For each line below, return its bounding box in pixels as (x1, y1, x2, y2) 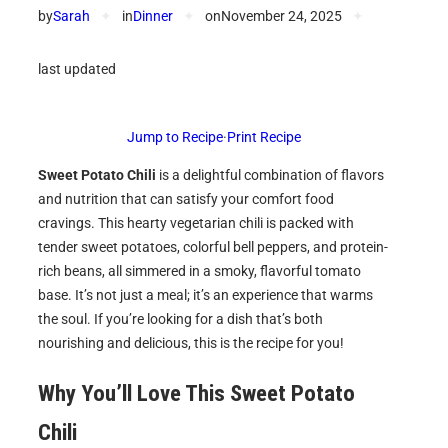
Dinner (133, 8, 173, 25)
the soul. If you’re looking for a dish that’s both (38, 311, 323, 328)
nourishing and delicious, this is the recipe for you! (38, 335, 344, 352)
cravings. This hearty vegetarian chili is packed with (38, 215, 354, 232)
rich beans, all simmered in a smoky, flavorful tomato (38, 263, 361, 280)
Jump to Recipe (127, 129, 223, 146)
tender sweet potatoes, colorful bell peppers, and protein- (38, 239, 388, 256)
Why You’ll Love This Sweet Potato (38, 380, 355, 408)
